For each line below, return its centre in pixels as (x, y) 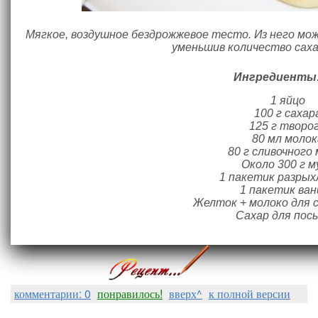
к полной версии (250, 294)
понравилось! (130, 294)
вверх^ (186, 294)
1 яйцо (287, 100)
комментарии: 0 (53, 294)
